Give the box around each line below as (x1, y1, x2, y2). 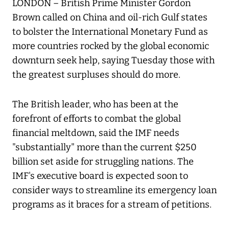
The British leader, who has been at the (12, 99, 178, 110)
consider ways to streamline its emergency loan (12, 185, 217, 196)
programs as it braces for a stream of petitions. (12, 199, 212, 211)
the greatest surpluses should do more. (12, 69, 180, 81)
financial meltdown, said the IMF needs (12, 127, 179, 139)
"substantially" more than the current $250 (12, 142, 197, 153)
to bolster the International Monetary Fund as (12, 26, 208, 38)
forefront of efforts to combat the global (12, 113, 181, 125)
